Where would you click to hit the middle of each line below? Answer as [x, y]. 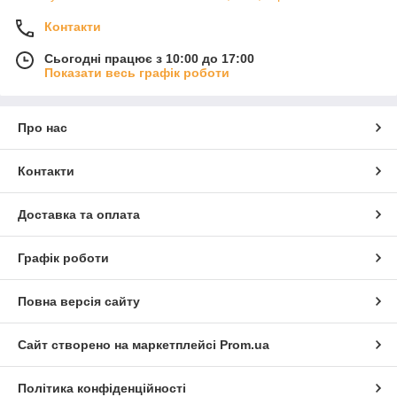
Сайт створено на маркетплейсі [119, 345]
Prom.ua [245, 345]
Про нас [43, 128]
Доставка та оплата [79, 215]
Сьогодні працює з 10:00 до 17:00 [149, 59]
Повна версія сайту [79, 302]
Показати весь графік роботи [137, 73]
